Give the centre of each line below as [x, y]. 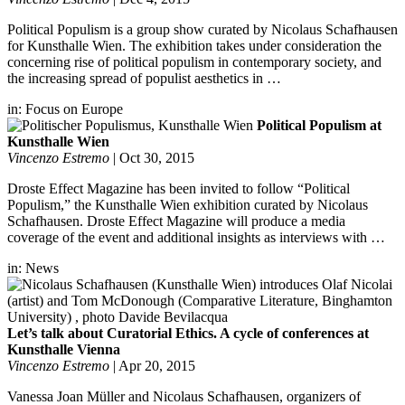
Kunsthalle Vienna [64, 349]
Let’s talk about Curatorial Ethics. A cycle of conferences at [188, 333]
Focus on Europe [74, 108]
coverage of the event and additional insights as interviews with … [196, 237]
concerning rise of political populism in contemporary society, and [194, 61]
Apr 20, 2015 [157, 365]
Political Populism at [319, 125]
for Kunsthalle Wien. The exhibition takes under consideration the [194, 45]
